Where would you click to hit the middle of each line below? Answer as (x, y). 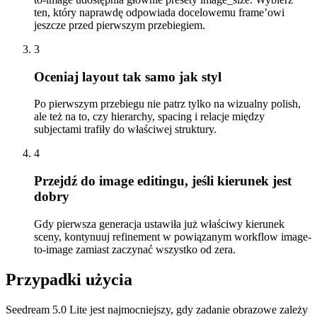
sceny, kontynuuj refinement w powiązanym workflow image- (173, 236)
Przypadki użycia (69, 279)
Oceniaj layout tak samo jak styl (128, 76)
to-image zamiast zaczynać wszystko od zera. (135, 249)
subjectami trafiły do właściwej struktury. (125, 129)
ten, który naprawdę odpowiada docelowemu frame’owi (159, 12)
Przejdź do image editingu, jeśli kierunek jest (163, 181)
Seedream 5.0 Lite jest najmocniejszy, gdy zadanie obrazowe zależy (157, 309)
